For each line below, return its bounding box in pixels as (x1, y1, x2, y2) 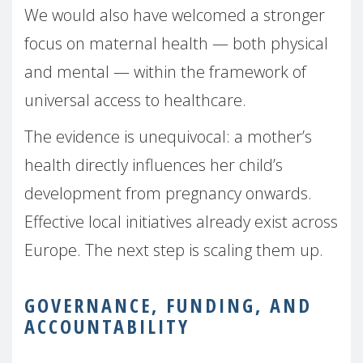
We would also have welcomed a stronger (24, 3, 325, 26)
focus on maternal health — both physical (24, 32, 328, 54)
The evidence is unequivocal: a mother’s (24, 125, 312, 147)
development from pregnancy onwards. (24, 181, 312, 204)
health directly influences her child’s (24, 153, 283, 176)
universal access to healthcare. (24, 88, 246, 111)
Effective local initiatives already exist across (24, 210, 338, 233)
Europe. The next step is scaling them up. (24, 238, 323, 261)
